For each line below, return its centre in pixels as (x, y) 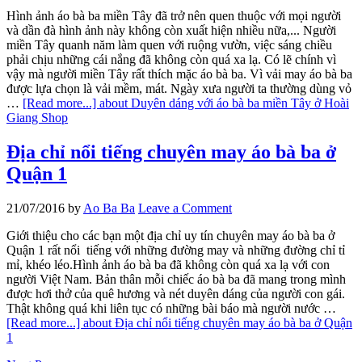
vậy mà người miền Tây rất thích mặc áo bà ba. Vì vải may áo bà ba (179, 74)
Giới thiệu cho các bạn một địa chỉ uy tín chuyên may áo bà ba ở (170, 236)
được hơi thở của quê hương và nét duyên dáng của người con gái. (176, 294)
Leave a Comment (185, 208)
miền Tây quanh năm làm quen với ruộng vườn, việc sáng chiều (169, 45)
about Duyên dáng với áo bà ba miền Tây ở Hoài (224, 103)
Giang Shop (37, 118)
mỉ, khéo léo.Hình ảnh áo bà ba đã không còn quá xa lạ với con (168, 265)
